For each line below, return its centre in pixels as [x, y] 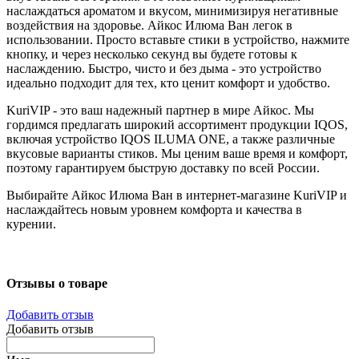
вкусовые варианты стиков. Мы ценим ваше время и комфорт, [177, 154]
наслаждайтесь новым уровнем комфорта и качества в [154, 210]
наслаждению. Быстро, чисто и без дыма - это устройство [164, 69]
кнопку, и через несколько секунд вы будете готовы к [152, 54]
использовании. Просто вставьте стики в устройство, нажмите [178, 40]
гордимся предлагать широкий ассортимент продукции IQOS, [177, 125]
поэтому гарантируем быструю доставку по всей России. [163, 168]
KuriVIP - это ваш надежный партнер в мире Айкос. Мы [160, 111]
